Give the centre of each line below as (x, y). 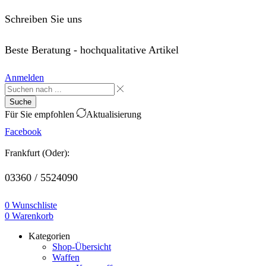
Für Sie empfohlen (41, 114)
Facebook (23, 132)
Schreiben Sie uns (45, 19)
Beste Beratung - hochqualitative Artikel (92, 50)
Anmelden (24, 77)
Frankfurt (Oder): (37, 153)
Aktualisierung (114, 114)
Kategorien (49, 236)
